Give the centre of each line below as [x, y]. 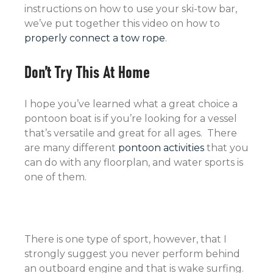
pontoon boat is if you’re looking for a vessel [131, 119]
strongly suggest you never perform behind [132, 254]
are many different [71, 148]
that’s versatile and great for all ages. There [131, 133]
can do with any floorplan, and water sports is [134, 162]
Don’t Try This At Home [87, 71]
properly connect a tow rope [95, 38]
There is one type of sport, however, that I [126, 239]
